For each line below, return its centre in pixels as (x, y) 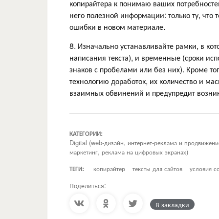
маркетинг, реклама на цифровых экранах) (129, 152)
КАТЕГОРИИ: (86, 133)
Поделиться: (88, 185)
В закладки (172, 204)
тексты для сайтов (157, 168)
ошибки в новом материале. (117, 26)
